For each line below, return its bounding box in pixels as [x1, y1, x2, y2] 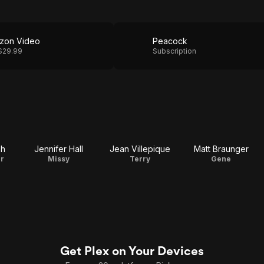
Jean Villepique [109, 144, 170, 154]
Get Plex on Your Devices [60, 243, 204, 258]
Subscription [153, 47, 196, 55]
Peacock [153, 36, 187, 46]
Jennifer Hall [34, 144, 83, 154]
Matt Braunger [193, 144, 249, 154]
